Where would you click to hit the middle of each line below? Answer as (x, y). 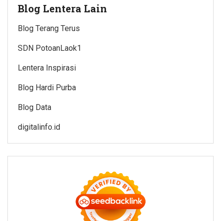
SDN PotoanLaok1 (50, 48)
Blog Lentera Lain (62, 8)
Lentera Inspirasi (47, 68)
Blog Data (35, 107)
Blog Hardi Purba (47, 87)
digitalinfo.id (39, 127)
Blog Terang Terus (49, 28)
